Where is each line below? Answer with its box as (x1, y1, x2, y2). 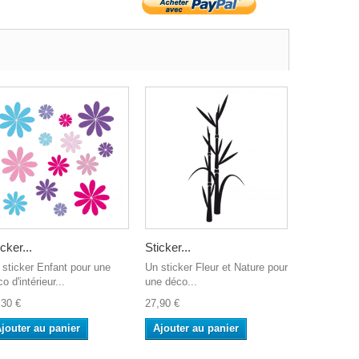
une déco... (145, 275, 197, 288)
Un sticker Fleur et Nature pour (145, 260, 288, 273)
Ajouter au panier (153, 321, 239, 334)
